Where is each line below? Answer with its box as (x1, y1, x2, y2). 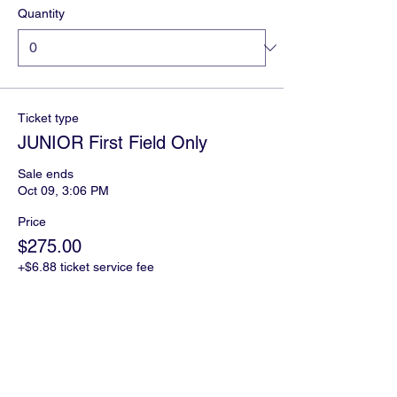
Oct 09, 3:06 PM (18, 183, 109, 198)
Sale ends (18, 167, 74, 181)
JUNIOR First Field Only (18, 132, 207, 153)
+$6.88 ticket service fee (18, 260, 154, 274)
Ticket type (18, 111, 79, 125)
